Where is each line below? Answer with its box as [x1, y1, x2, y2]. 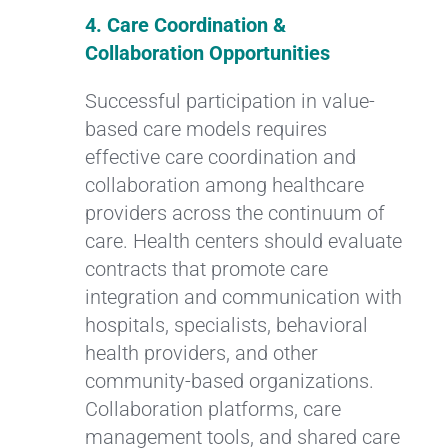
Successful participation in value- [84, 88, 375, 113]
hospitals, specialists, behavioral [84, 312, 368, 337]
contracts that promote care [84, 256, 328, 281]
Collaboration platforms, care [84, 396, 341, 421]
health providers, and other [84, 340, 318, 365]
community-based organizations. [84, 368, 374, 393]
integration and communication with [84, 284, 402, 309]
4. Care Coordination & [84, 12, 286, 37]
